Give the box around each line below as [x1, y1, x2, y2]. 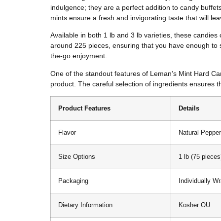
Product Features [58, 105, 110, 112]
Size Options [58, 153, 95, 161]
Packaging [58, 178, 88, 185]
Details [179, 105, 199, 112]
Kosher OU [179, 202, 210, 209]
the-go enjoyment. [50, 52, 107, 60]
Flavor [58, 129, 76, 137]
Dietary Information [58, 202, 112, 209]
